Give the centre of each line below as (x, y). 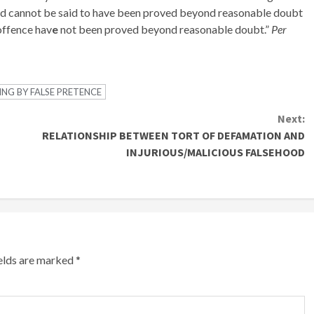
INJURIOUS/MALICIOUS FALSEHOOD (215, 152)
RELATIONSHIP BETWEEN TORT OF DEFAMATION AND (173, 136)
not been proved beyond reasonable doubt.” (166, 29)
